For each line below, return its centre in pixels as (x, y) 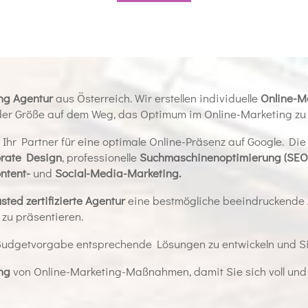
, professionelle (101, 157)
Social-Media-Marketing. (118, 173)
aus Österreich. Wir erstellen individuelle (157, 98)
